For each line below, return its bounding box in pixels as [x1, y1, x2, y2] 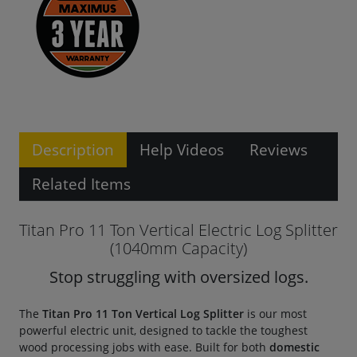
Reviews [249, 138, 308, 160]
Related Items [32, 172, 131, 194]
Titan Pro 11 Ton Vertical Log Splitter [42, 305, 244, 321]
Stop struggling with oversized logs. [49, 265, 308, 288]
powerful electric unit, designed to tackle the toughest [19, 322, 308, 338]
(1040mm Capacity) [110, 237, 247, 259]
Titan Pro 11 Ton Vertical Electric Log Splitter [19, 218, 338, 241]
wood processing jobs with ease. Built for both [19, 339, 269, 355]
